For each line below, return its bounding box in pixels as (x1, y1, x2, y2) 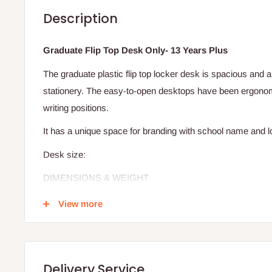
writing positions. (43, 102, 109, 113)
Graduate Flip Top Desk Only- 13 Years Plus (43, 45, 228, 56)
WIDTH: (43, 195, 75, 206)
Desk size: (43, 149, 86, 160)
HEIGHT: (43, 229, 79, 240)
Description (43, 9, 118, 27)
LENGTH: (43, 212, 83, 223)
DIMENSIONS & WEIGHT (43, 172, 149, 183)
